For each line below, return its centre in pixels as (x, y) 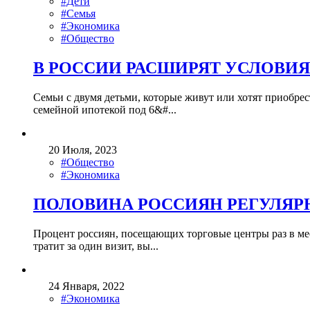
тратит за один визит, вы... (96, 246)
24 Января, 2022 (86, 286)
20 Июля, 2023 (83, 149)
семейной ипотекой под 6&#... (105, 109)
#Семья (78, 13)
